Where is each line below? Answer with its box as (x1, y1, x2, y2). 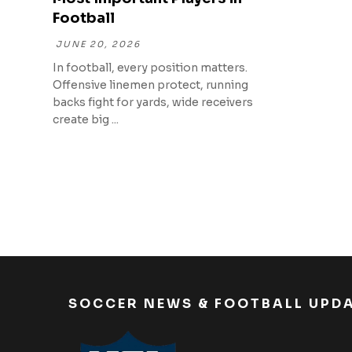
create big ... (53, 112, 119, 127)
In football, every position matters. (53, 60, 248, 75)
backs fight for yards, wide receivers (53, 95, 254, 110)
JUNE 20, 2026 (56, 39, 141, 50)
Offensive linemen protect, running (53, 78, 249, 93)
